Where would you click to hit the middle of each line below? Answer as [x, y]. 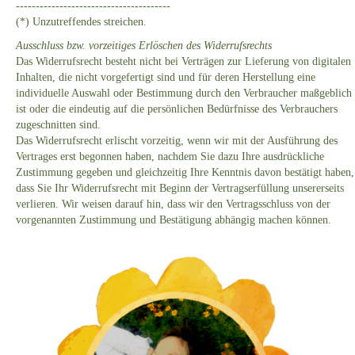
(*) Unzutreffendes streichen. [81, 22]
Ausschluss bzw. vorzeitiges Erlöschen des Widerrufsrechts [144, 46]
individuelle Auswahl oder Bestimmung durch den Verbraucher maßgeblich [184, 94]
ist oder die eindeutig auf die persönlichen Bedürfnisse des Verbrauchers [177, 109]
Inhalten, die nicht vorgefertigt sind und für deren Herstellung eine [166, 78]
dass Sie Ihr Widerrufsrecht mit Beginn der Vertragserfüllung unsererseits [180, 189]
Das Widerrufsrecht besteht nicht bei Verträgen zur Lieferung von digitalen [183, 62]
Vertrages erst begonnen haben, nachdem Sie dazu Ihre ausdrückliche [170, 157]
